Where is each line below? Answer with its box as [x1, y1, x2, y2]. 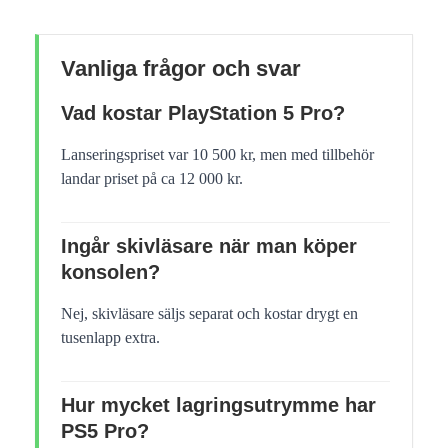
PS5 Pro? [61, 419, 149, 442]
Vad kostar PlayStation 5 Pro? [61, 101, 345, 124]
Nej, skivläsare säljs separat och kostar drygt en [61, 304, 358, 322]
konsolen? [61, 260, 160, 283]
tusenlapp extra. [61, 328, 160, 346]
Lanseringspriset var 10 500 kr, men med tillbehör [61, 145, 374, 163]
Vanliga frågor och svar [61, 55, 301, 81]
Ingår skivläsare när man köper [61, 234, 357, 257]
